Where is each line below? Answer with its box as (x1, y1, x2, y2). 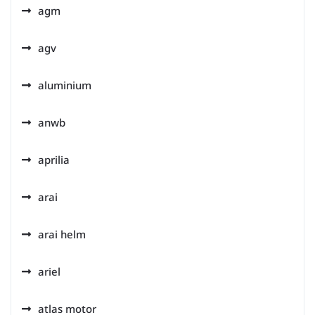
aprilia (38, 153, 70, 167)
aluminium (38, 78, 91, 92)
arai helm (38, 227, 86, 241)
